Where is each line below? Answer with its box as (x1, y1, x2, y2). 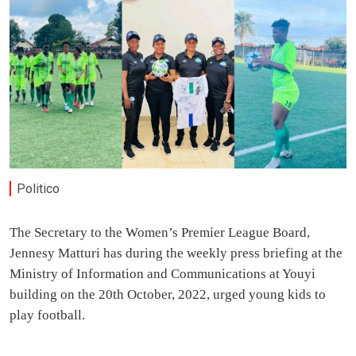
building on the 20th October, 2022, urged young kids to (10, 287, 326, 303)
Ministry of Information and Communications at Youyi (10, 266, 315, 282)
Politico (17, 180, 60, 196)
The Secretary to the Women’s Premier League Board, (10, 225, 310, 241)
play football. (10, 308, 85, 323)
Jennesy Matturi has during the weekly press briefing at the (10, 246, 342, 261)
